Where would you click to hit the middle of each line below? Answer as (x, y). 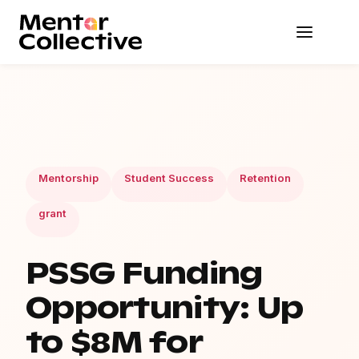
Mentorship (69, 178)
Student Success (169, 178)
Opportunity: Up (165, 308)
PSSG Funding (144, 274)
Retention (265, 178)
